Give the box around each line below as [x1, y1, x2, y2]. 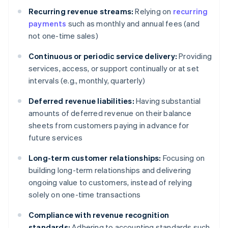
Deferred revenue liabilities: [28, 96, 134, 106]
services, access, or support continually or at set [28, 63, 199, 74]
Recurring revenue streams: [28, 6, 134, 17]
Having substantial [134, 96, 201, 106]
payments [28, 18, 67, 29]
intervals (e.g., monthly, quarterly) [28, 75, 146, 86]
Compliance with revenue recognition [28, 210, 169, 220]
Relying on [133, 6, 173, 17]
